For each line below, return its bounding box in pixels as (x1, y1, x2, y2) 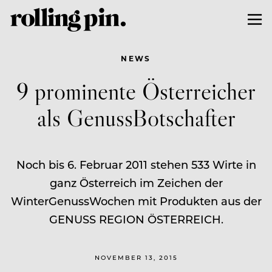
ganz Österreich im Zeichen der (49, 175, 223, 190)
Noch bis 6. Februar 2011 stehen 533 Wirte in (16, 157, 256, 172)
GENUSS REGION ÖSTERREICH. (49, 211, 223, 226)
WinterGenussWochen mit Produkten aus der (10, 193, 262, 208)
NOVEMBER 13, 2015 (94, 253, 178, 262)
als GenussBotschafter (36, 102, 236, 132)
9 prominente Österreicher (16, 75, 256, 106)
